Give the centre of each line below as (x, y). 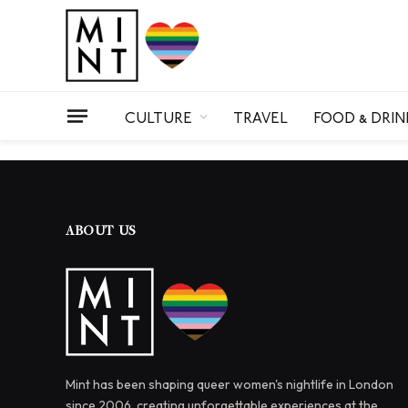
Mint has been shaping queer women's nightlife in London (229, 384)
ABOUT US (101, 232)
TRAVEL (260, 116)
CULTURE (158, 116)
